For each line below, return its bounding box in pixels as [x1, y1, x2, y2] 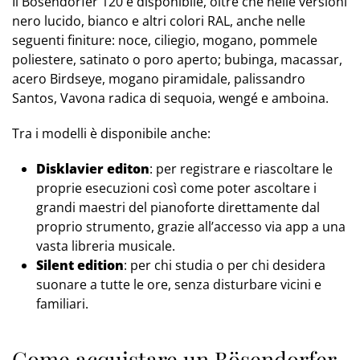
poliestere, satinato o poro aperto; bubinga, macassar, [12, 51, 342, 69]
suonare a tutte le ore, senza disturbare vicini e [36, 276, 321, 294]
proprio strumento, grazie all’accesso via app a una [36, 218, 346, 236]
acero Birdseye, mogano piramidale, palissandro [12, 70, 305, 88]
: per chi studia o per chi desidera [124, 256, 325, 275]
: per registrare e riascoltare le [149, 160, 333, 178]
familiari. [36, 295, 88, 313]
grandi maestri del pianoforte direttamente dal [36, 198, 320, 217]
